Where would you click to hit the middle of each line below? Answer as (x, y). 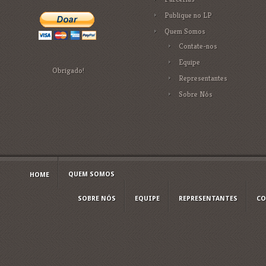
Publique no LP (188, 15)
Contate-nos (198, 46)
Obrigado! (68, 70)
